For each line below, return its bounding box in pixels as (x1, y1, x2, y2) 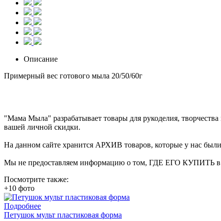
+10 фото (4, 184, 35, 192)
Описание (24, 54, 58, 63)
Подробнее (4, 201, 41, 210)
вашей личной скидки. (4, 122, 80, 131)
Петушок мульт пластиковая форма (4, 210, 122, 219)
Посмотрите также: (4, 175, 69, 184)
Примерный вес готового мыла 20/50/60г (4, 71, 143, 80)
